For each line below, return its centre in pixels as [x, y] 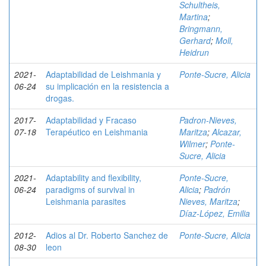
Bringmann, [201, 28]
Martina [194, 17]
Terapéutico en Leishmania [97, 132]
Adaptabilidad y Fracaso [91, 120]
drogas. [60, 98]
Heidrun [194, 52]
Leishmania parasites [86, 201]
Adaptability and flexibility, [94, 178]
